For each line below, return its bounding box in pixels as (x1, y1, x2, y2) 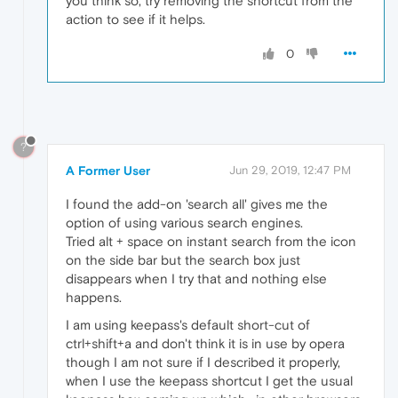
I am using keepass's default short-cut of (66, 316, 310, 332)
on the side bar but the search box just (66, 251, 300, 267)
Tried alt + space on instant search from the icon (66, 233, 356, 249)
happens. (66, 289, 122, 305)
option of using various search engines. (66, 214, 303, 230)
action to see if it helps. (66, 11, 205, 27)
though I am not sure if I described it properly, (66, 354, 340, 370)
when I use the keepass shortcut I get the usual (66, 372, 353, 388)
